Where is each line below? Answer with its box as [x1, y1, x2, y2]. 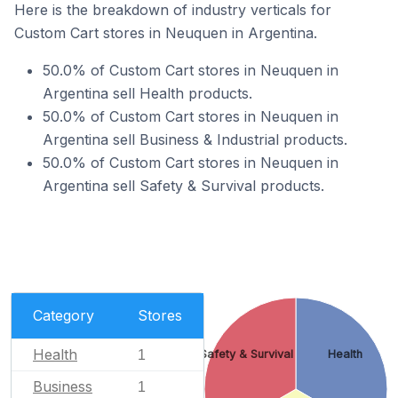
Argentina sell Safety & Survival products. [43, 177, 324, 195]
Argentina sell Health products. [43, 84, 252, 102]
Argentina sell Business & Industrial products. [43, 131, 347, 148]
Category [33, 306, 94, 324]
